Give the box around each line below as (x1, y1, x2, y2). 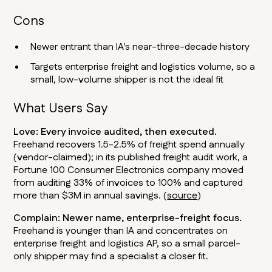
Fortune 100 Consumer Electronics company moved (13, 163, 244, 178)
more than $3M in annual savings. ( (13, 189, 168, 203)
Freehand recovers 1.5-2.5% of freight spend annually (13, 138, 245, 152)
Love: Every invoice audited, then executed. (13, 125, 217, 140)
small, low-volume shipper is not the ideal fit (30, 73, 224, 87)
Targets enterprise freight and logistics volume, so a (30, 60, 256, 75)
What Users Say (13, 99, 108, 118)
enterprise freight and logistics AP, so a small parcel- (13, 237, 241, 251)
